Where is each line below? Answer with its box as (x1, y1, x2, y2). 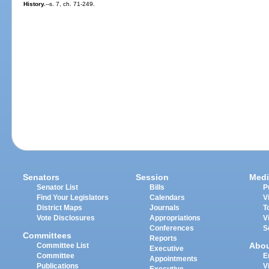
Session (136, 172, 169, 183)
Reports (150, 235, 178, 243)
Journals (150, 204, 180, 212)
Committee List (37, 241, 89, 249)
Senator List (37, 184, 79, 192)
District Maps (37, 204, 83, 212)
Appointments (150, 255, 198, 263)
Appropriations (150, 214, 201, 222)
